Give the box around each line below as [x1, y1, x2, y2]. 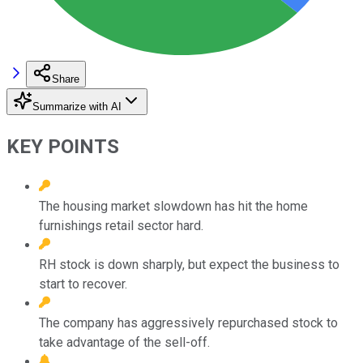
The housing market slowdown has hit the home [39, 198, 308, 214]
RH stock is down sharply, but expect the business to [39, 256, 340, 272]
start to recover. [39, 275, 127, 292]
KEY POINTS [6, 135, 119, 158]
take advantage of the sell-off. [39, 334, 210, 350]
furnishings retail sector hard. [39, 217, 203, 233]
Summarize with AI [32, 100, 122, 113]
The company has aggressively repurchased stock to [39, 314, 338, 331]
